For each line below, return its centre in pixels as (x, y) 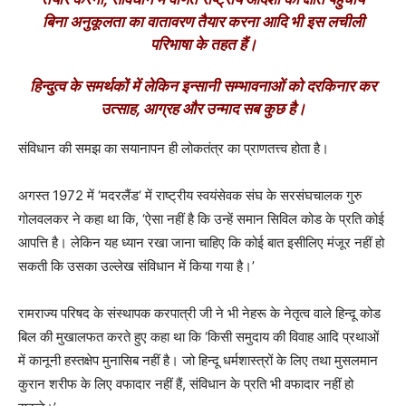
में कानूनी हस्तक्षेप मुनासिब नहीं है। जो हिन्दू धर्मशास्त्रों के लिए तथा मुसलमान (198, 361)
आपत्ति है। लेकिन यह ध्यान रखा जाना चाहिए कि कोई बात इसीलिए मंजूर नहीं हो (201, 243)
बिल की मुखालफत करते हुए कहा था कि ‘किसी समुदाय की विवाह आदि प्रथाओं (198, 337)
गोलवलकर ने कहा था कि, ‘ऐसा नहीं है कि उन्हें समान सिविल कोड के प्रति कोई (201, 219)
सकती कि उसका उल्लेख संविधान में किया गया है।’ (136, 266)
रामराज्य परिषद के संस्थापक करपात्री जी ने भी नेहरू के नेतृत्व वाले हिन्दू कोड (199, 314)
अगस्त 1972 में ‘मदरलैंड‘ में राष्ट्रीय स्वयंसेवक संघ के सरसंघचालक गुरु (190, 196)
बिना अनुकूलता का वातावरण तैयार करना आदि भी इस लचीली (203, 22)
